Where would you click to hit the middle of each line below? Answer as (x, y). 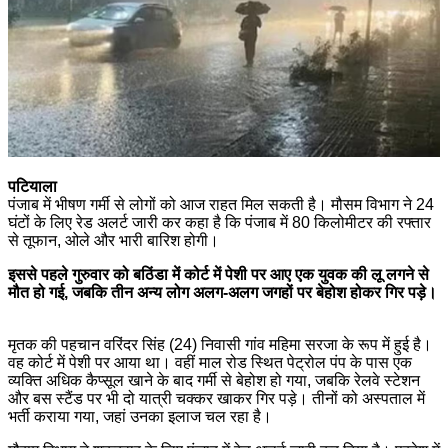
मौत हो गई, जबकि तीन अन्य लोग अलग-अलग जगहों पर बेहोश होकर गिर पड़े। (222, 292)
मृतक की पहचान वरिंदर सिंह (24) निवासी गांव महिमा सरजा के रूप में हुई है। (220, 344)
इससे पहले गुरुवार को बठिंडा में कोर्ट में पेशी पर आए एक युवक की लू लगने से (218, 274)
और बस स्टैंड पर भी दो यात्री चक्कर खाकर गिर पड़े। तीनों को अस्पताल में (216, 398)
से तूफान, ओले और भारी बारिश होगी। (115, 240)
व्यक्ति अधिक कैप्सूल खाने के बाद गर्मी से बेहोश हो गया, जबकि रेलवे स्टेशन (214, 380)
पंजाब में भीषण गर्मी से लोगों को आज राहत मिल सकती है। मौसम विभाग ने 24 (221, 204)
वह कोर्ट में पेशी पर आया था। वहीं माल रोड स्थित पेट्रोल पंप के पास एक (210, 362)
